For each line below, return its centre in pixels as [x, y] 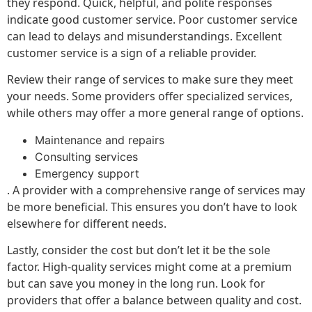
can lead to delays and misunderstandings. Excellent [145, 36]
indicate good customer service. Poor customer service [152, 19]
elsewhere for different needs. [87, 223]
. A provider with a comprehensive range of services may [156, 190]
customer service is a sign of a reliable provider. [132, 53]
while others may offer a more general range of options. [155, 113]
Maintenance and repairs [100, 140]
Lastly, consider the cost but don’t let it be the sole [139, 250]
